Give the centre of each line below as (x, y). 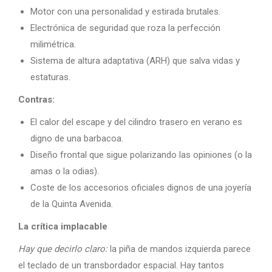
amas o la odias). (65, 171)
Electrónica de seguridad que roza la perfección (125, 28)
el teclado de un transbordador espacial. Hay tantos (121, 265)
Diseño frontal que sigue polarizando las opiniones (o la (141, 155)
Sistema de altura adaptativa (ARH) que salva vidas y (135, 61)
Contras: (36, 100)
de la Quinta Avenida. (72, 204)
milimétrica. (53, 44)
